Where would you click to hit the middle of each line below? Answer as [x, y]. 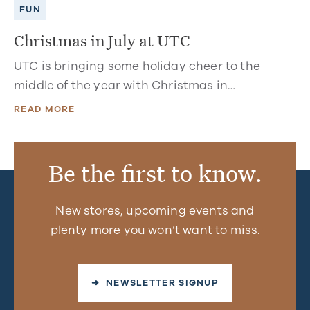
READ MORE [45, 110]
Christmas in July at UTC [102, 40]
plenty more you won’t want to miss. [155, 230]
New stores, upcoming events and [155, 211]
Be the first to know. [155, 173]
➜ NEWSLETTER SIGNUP [155, 283]
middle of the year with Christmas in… [125, 85]
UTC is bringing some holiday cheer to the [137, 66]
